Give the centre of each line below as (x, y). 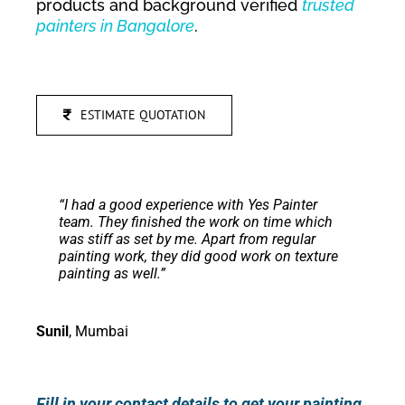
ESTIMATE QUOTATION (143, 114)
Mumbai (102, 331)
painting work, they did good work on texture (198, 256)
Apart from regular (259, 239)
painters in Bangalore (115, 26)
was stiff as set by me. (130, 239)
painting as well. (109, 273)
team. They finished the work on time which (196, 221)
